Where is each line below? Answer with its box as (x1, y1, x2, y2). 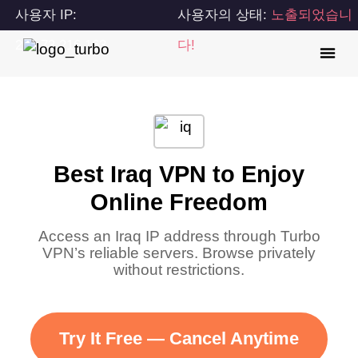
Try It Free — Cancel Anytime (58, 328, 299, 348)
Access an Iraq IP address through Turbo (38, 227, 320, 245)
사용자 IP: (15, 7, 78, 22)
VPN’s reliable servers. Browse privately (42, 244, 316, 261)
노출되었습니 (271, 7, 353, 22)
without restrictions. (113, 261, 245, 278)
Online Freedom (90, 189, 268, 215)
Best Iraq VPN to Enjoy (54, 161, 304, 187)
